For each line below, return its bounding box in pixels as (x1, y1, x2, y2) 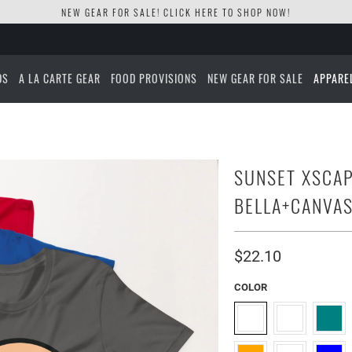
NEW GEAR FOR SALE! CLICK (61, 5, 195, 19)
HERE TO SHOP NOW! (195, 5, 291, 19)
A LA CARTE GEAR (19, 70, 101, 86)
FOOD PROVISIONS (111, 70, 198, 86)
